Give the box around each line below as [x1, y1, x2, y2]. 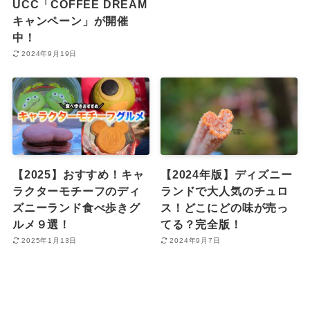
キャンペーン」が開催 [12, 14, 129, 27]
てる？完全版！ [161, 217, 242, 230]
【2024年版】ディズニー [161, 167, 293, 181]
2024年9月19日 [21, 50, 77, 58]
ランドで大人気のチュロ [161, 184, 289, 197]
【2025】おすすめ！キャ [12, 167, 145, 181]
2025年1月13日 [21, 237, 77, 245]
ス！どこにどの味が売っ [161, 201, 289, 214]
